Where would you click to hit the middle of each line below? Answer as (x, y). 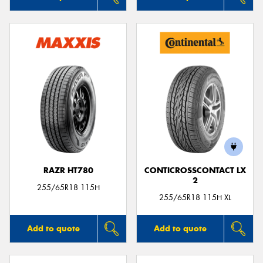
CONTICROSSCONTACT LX (195, 171)
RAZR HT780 (68, 171)
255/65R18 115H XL (195, 198)
